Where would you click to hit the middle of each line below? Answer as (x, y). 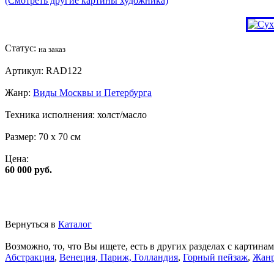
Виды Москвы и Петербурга (92, 92)
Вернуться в (31, 224)
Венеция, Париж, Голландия (119, 257)
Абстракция (30, 257)
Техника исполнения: (51, 114)
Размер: (22, 136)
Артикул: (25, 70)
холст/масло (122, 114)
